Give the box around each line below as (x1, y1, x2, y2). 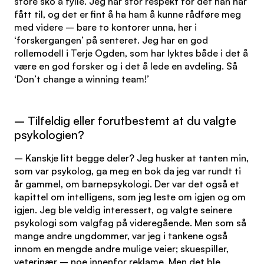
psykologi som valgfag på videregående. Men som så (14, 217, 246, 229)
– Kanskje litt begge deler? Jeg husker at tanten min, (14, 152, 249, 164)
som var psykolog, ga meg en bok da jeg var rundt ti (14, 165, 241, 177)
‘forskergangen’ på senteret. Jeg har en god (14, 34, 208, 46)
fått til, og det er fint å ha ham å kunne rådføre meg (14, 8, 241, 20)
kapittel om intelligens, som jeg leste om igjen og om (14, 191, 246, 203)
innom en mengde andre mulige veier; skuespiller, (14, 243, 229, 255)
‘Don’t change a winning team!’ (14, 73, 149, 85)
